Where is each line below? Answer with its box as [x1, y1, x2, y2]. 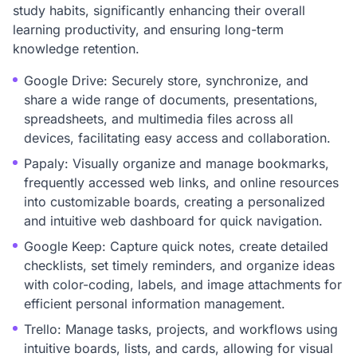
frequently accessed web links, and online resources [24, 175, 339, 190]
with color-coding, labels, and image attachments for [24, 277, 342, 292]
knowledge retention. [13, 41, 139, 57]
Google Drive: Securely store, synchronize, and [24, 73, 308, 88]
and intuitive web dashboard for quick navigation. [24, 213, 323, 229]
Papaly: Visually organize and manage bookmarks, [24, 155, 329, 171]
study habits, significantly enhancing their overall [13, 2, 305, 18]
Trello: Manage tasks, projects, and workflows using [24, 321, 338, 337]
